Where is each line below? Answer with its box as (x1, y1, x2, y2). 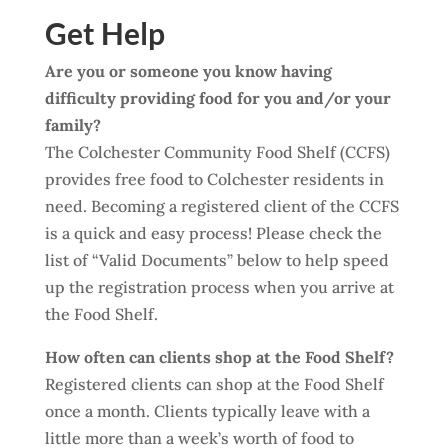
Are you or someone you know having (44, 61, 332, 81)
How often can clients (44, 347, 215, 367)
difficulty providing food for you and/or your (44, 88, 391, 108)
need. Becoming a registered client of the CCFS (44, 196, 399, 216)
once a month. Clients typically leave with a (44, 401, 370, 421)
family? (44, 115, 101, 135)
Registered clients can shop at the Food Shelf (44, 374, 384, 394)
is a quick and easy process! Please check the (44, 223, 382, 243)
